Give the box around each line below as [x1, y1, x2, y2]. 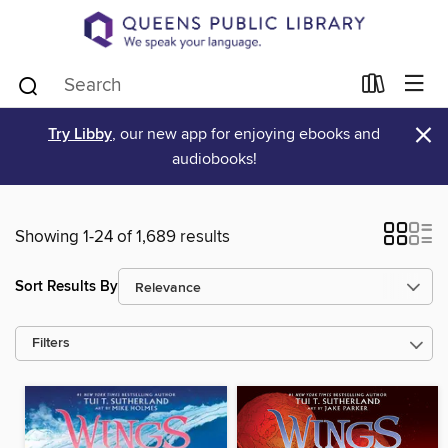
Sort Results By [15, 276, 118, 296]
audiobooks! [171, 149, 257, 170]
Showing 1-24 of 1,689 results [15, 226, 230, 249]
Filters [32, 335, 70, 353]
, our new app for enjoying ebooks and [112, 124, 380, 145]
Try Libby [48, 124, 112, 146]
